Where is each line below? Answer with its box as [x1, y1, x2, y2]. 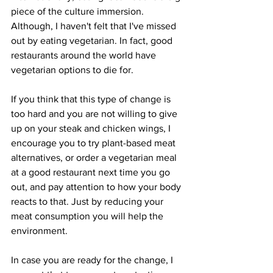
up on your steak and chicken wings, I [11, 123, 173, 134]
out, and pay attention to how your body [11, 182, 183, 193]
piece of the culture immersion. [11, 6, 146, 17]
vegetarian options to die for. [11, 65, 136, 76]
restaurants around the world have [11, 50, 158, 61]
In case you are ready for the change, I [11, 255, 175, 266]
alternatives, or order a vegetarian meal [11, 152, 179, 163]
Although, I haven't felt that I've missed [11, 21, 179, 32]
